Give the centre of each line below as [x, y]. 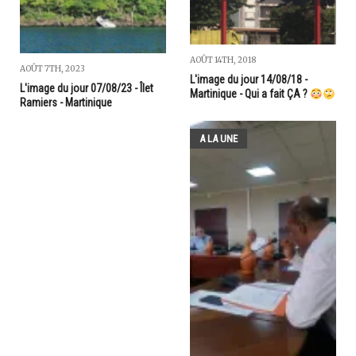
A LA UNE [219, 139]
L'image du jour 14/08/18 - [249, 80]
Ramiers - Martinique [66, 103]
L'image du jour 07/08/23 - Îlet [87, 89]
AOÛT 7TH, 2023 [52, 69]
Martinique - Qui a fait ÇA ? [250, 94]
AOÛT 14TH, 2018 [223, 60]
